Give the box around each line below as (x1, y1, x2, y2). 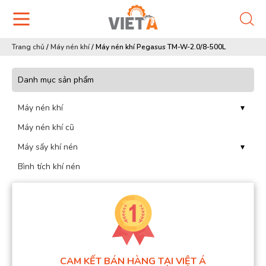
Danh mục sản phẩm (18, 74, 94, 85)
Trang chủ (12, 42, 45, 52)
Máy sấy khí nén (18, 141, 78, 153)
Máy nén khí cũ (18, 122, 74, 133)
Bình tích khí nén (18, 161, 80, 172)
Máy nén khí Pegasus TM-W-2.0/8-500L (96, 42, 226, 52)
